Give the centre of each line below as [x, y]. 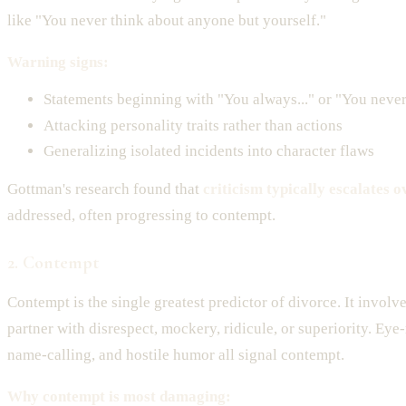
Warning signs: [58, 63]
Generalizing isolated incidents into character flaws [209, 151]
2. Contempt [53, 262]
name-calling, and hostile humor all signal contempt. [176, 354]
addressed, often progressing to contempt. [141, 216]
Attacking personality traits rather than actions [193, 125]
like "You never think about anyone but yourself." [167, 21]
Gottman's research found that [105, 189]
